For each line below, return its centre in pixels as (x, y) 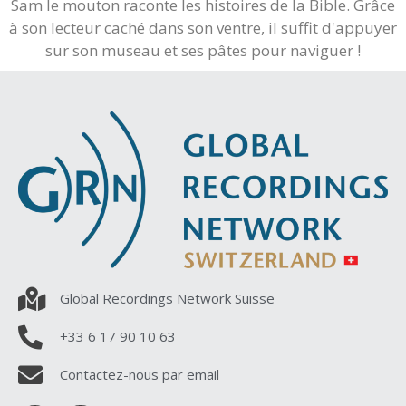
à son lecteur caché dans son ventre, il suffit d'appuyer (203, 28)
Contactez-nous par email (139, 375)
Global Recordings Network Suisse (167, 299)
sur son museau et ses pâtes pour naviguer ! (203, 51)
